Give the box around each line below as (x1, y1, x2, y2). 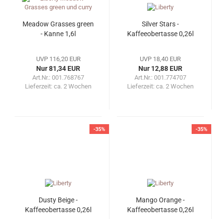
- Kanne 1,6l (41, 30, 76, 38)
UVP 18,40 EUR (140, 55, 181, 63)
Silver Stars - (142, 20, 179, 28)
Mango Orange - (136, 196, 185, 204)
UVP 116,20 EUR (36, 55, 81, 63)
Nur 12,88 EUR (138, 65, 182, 73)
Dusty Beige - (39, 196, 78, 204)
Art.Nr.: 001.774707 (134, 74, 186, 82)
